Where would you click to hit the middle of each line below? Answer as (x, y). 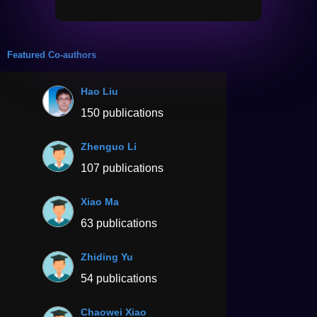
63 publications (119, 223)
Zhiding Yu (107, 257)
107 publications (122, 168)
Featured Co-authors (52, 54)
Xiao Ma (100, 201)
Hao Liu (99, 91)
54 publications (119, 278)
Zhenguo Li (109, 146)
